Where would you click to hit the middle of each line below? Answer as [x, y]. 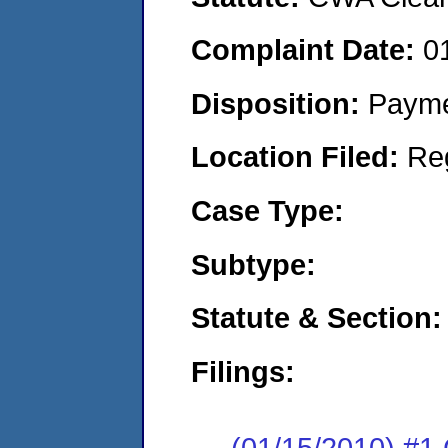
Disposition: [279, 103]
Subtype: [253, 264]
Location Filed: [299, 157]
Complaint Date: [307, 50]
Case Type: [267, 210]
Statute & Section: [316, 318]
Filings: [243, 371]
